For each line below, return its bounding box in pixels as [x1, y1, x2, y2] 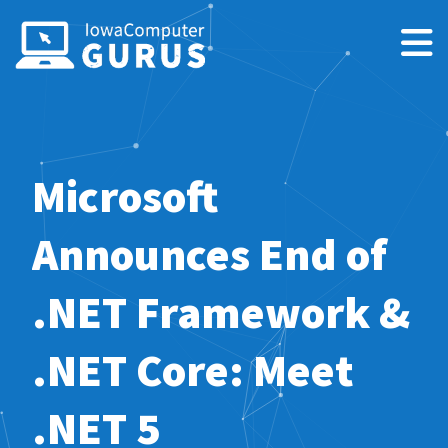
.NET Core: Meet [32, 341, 354, 398]
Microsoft [32, 167, 219, 224]
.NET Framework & [32, 283, 410, 340]
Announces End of [32, 225, 387, 282]
